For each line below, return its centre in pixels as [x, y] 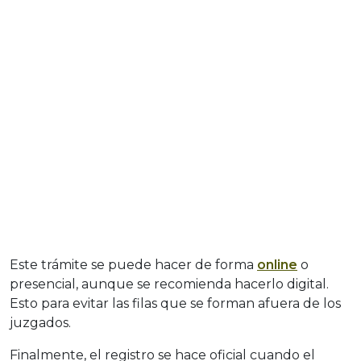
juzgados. [40, 322]
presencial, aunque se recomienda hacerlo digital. [169, 284]
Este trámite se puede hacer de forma [133, 264]
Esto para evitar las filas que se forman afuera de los [175, 303]
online [277, 264]
